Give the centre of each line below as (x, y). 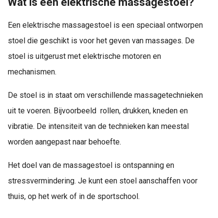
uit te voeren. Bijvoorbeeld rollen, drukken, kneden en (98, 110)
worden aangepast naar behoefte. (64, 142)
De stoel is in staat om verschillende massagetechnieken (105, 95)
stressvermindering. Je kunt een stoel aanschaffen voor (103, 181)
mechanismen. (32, 72)
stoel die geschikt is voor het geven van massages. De (101, 40)
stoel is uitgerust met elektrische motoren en (84, 56)
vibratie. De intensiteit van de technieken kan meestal (98, 126)
